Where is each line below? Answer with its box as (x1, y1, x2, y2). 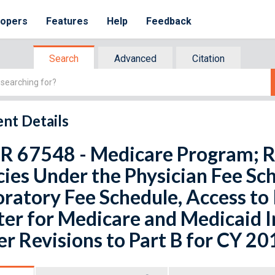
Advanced (114, 53, 157, 64)
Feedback (146, 15, 192, 27)
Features (46, 15, 89, 27)
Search (49, 53, 79, 64)
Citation (192, 53, 225, 64)
